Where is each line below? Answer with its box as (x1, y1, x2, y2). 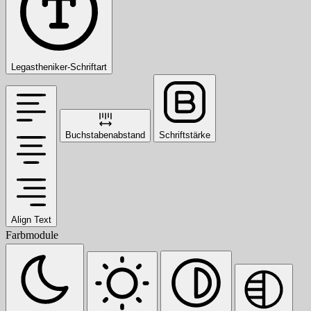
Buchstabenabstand (65, 129, 145, 140)
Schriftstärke (159, 129, 210, 140)
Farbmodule (6, 228, 58, 241)
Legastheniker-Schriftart (11, 61, 107, 72)
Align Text (11, 214, 51, 225)
